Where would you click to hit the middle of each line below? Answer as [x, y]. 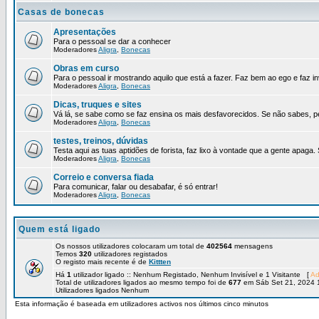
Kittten [160, 262]
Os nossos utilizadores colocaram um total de [131, 246]
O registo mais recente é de [102, 262]
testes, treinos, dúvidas [101, 141]
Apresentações [85, 32]
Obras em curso [86, 68]
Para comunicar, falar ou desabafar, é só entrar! [136, 187]
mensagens [252, 246]
